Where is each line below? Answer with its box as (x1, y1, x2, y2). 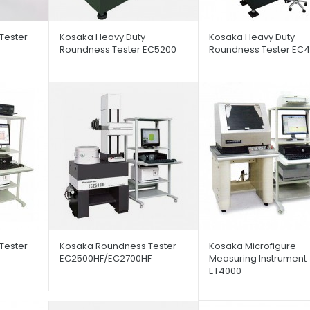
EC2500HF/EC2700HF (60, 251, 152, 265)
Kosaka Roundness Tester (60, 239, 177, 253)
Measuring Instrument (208, 251, 307, 265)
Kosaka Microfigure (208, 239, 296, 253)
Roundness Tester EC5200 (60, 42, 177, 56)
